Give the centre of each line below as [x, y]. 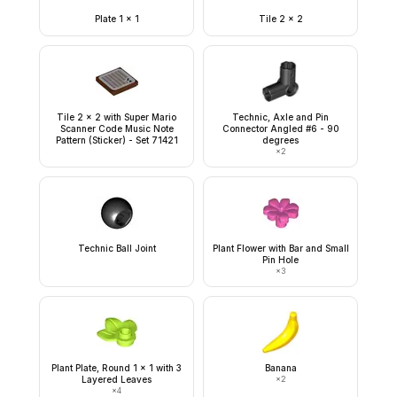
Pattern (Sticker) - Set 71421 [117, 140]
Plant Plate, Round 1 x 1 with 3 [117, 368]
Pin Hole [280, 260]
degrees [280, 140]
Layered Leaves [117, 379]
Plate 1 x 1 [117, 19]
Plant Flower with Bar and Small [280, 248]
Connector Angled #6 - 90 [280, 128]
